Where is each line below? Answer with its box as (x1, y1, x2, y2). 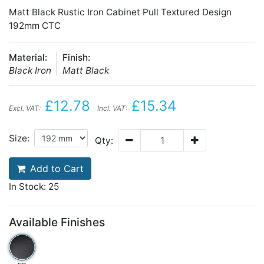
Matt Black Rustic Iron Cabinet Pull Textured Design (9, 6, 232, 18)
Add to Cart (30, 163, 84, 174)
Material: (9, 52, 47, 63)
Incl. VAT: (97, 104, 127, 113)
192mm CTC (9, 20, 61, 31)
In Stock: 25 (9, 181, 59, 192)
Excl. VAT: (9, 104, 41, 113)
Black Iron (9, 65, 51, 76)
